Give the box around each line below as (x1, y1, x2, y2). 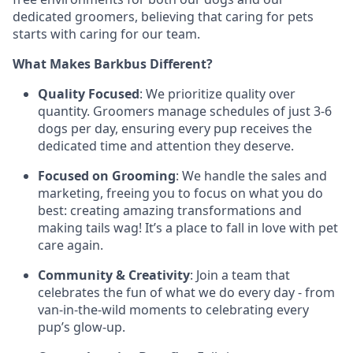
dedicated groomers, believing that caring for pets (13, 8, 314, 25)
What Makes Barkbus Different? (13, 55, 213, 72)
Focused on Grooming (38, 167, 176, 184)
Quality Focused (38, 85, 139, 102)
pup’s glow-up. (38, 318, 125, 336)
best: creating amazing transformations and (38, 202, 302, 219)
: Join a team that (190, 266, 290, 284)
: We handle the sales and (176, 167, 327, 184)
